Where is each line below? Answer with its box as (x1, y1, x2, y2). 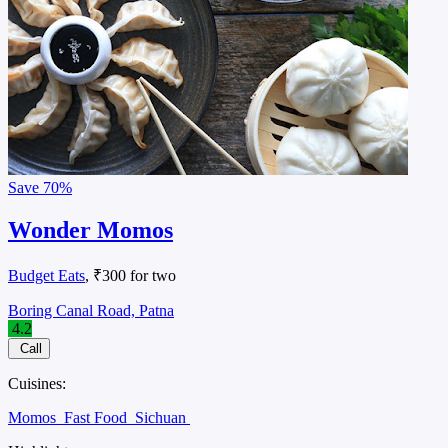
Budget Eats (8, 267, 85, 285)
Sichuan (135, 409, 190, 427)
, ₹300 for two (85, 267, 176, 285)
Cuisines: (8, 375, 66, 393)
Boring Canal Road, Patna (8, 302, 174, 320)
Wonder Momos (8, 217, 173, 244)
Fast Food (64, 409, 131, 427)
